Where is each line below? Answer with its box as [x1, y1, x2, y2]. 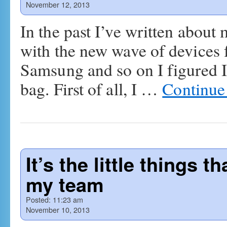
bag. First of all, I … [20, 78, 163, 100]
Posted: [26, 194, 51, 205]
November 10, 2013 [26, 204, 90, 215]
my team [26, 170, 104, 198]
